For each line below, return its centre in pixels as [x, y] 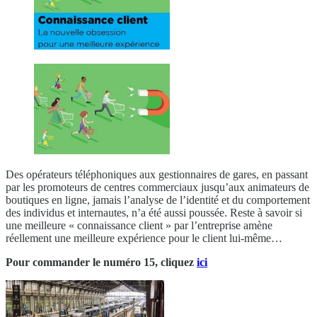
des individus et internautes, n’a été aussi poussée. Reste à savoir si [154, 212]
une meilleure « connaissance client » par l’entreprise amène [139, 225]
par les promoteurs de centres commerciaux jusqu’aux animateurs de [157, 187]
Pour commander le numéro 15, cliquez [101, 262]
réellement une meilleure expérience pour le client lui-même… [144, 238]
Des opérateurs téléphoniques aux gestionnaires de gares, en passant [157, 174]
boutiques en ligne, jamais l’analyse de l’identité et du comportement [158, 200]
